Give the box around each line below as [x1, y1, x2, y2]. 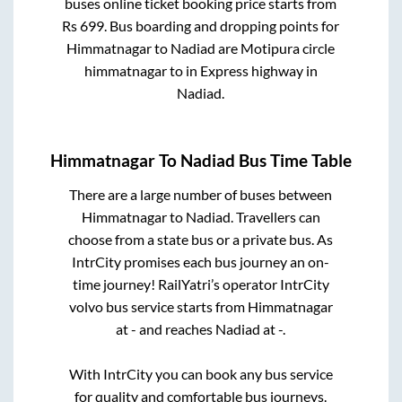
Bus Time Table [235, 151, 352, 171]
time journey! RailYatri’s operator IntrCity [72, 275, 329, 293]
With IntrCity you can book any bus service [68, 364, 333, 382]
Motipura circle [240, 39, 336, 57]
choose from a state [68, 230, 192, 248]
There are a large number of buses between [69, 185, 333, 203]
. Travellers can [230, 207, 320, 225]
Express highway [199, 62, 303, 80]
